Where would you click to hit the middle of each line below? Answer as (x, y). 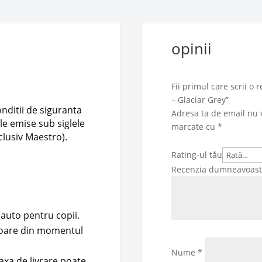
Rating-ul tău (197, 155)
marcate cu (195, 127)
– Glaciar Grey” (200, 100)
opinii (192, 49)
